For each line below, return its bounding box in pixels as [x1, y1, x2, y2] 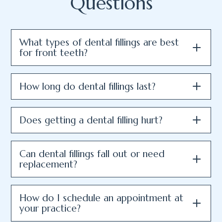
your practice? [19, 202, 81, 214]
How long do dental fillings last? [19, 80, 156, 92]
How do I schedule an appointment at [19, 191, 184, 204]
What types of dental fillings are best [19, 36, 179, 48]
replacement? [19, 158, 78, 170]
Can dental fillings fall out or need [19, 147, 165, 160]
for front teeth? [19, 46, 88, 58]
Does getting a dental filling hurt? [19, 113, 163, 126]
